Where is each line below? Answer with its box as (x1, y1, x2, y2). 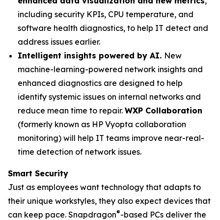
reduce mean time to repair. (18, 106, 125, 115)
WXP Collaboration (125, 106, 202, 115)
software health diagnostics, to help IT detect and (18, 23, 208, 33)
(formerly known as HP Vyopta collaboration (18, 119, 186, 129)
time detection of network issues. (18, 147, 141, 157)
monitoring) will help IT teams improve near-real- (18, 133, 204, 143)
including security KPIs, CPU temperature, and (18, 9, 193, 19)
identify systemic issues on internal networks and (18, 92, 201, 102)
